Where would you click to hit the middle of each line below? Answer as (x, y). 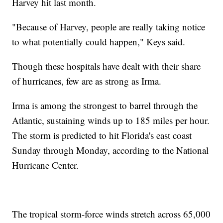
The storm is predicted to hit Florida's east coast (102, 135)
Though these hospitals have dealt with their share (107, 66)
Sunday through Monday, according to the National (111, 150)
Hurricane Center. (46, 165)
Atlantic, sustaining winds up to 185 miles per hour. (111, 120)
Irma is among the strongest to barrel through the (105, 105)
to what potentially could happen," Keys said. (99, 41)
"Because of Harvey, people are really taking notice (109, 26)
